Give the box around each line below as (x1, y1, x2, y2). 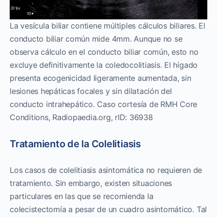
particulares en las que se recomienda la (10, 191, 154, 201)
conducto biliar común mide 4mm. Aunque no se (10, 33, 183, 44)
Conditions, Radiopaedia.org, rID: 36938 (10, 112, 153, 122)
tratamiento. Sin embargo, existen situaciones (10, 178, 172, 188)
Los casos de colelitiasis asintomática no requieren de (10, 165, 202, 175)
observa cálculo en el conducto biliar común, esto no (10, 46, 199, 57)
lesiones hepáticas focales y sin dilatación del (10, 86, 172, 96)
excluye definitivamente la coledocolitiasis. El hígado (10, 60, 198, 70)
